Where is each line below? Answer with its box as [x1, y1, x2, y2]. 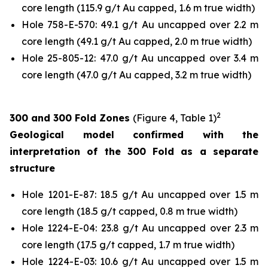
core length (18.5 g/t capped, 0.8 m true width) [22, 205, 237, 217]
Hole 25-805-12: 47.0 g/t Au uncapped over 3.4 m [22, 52, 258, 64]
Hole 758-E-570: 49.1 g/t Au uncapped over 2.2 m [22, 19, 258, 31]
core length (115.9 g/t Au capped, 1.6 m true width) [22, 2, 255, 14]
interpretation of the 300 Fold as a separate [10, 145, 258, 157]
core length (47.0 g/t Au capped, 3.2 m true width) [22, 69, 251, 81]
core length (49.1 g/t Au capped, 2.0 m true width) [22, 35, 252, 47]
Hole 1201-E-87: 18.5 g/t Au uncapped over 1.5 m [22, 188, 258, 200]
